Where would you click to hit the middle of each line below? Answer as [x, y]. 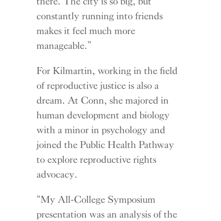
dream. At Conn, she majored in [103, 100]
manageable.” [63, 46]
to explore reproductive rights [97, 160]
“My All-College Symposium [96, 200]
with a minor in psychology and [101, 130]
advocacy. [57, 174]
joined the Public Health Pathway [106, 145]
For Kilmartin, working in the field [107, 71]
